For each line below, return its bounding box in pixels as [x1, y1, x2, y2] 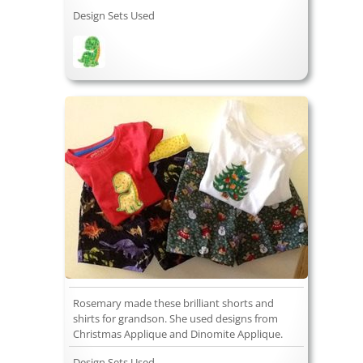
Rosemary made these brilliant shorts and [73, 296, 274, 311]
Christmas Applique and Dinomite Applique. [73, 327, 283, 342]
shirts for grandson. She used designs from [73, 311, 278, 327]
